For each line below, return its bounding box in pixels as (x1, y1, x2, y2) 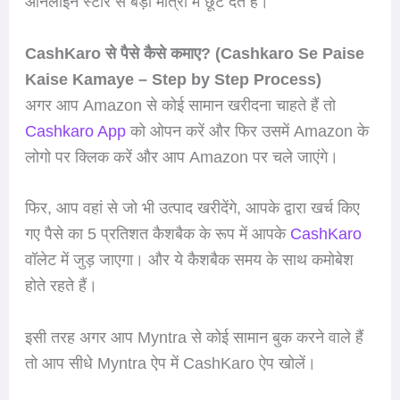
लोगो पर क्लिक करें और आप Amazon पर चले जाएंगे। (24, 147, 338, 166)
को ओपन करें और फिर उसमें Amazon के (125, 121, 369, 140)
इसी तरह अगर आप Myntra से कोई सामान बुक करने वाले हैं (24, 329, 363, 347)
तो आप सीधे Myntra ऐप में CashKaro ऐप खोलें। (24, 354, 316, 373)
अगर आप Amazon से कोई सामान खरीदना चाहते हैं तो (24, 96, 336, 114)
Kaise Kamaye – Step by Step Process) (24, 70, 321, 88)
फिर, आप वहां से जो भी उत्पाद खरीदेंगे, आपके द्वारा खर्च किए (24, 199, 360, 218)
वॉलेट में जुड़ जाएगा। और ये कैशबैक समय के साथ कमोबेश (24, 251, 354, 270)
